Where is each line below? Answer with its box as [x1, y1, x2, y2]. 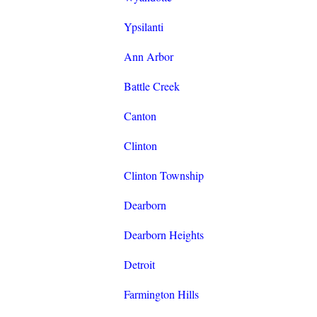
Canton [123, 108, 156, 124]
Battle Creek [123, 79, 180, 94]
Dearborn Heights [123, 227, 204, 243]
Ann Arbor [123, 49, 173, 64]
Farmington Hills [123, 287, 199, 302]
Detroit [123, 257, 155, 272]
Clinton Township [123, 168, 204, 183]
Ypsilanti [123, 19, 163, 35]
